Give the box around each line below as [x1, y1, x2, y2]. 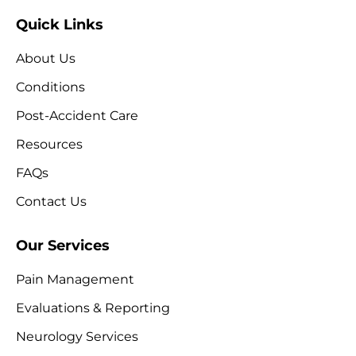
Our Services [15, 237, 110, 255]
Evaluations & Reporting [15, 300, 170, 316]
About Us [15, 51, 75, 67]
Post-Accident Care [15, 108, 138, 124]
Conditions [15, 79, 85, 95]
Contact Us [15, 194, 87, 210]
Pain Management [15, 272, 134, 288]
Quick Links [15, 16, 103, 34]
